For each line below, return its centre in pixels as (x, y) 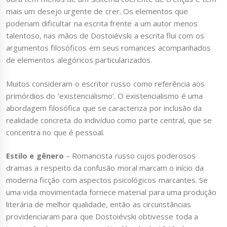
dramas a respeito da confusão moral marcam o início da (105, 168)
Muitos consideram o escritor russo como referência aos (106, 83)
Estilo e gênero (35, 156)
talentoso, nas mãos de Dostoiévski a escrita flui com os (105, 36)
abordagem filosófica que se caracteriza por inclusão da (104, 108)
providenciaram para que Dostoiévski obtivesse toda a (102, 217)
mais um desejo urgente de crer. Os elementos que (97, 11)
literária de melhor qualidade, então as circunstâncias (99, 204)
